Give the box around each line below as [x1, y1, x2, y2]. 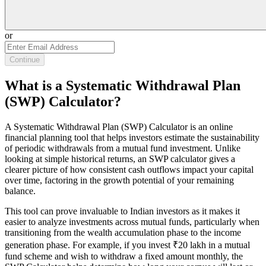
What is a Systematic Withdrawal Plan [5, 77, 240, 93]
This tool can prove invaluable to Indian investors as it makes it [5, 205, 240, 216]
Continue [9, 55, 40, 64]
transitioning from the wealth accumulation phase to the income [5, 227, 241, 237]
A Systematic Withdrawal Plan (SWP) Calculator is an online [5, 121, 233, 132]
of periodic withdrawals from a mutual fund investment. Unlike [5, 142, 240, 153]
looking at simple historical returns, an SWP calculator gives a [5, 153, 235, 164]
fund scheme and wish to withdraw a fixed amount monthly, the [5, 251, 243, 261]
